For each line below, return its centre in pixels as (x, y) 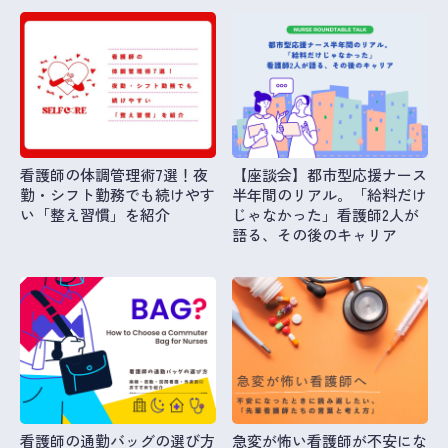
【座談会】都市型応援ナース (330, 175)
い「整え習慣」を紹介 (95, 215)
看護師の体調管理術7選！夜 (114, 175)
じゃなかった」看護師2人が (326, 215)
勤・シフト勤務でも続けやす (117, 195)
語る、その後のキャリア (315, 235)
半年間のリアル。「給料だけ (330, 195)
